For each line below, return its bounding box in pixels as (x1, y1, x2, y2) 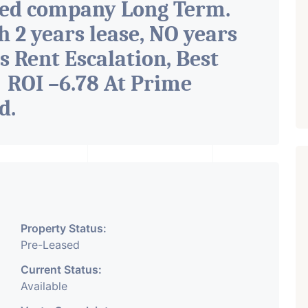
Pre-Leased (21, 238, 80, 252)
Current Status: (21, 263, 102, 276)
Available (21, 279, 67, 293)
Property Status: (21, 221, 107, 235)
